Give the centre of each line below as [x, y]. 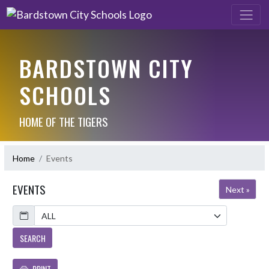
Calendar [29, 209]
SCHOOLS [65, 95]
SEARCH [32, 238]
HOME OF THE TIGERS [63, 122]
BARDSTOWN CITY [106, 68]
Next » [237, 189]
